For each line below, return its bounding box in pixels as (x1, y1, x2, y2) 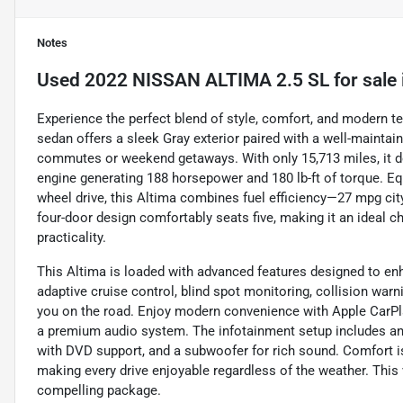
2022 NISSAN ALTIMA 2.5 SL (85, 69, 329, 92)
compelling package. (37, 382, 161, 399)
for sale (329, 69, 397, 92)
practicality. (37, 229, 106, 246)
